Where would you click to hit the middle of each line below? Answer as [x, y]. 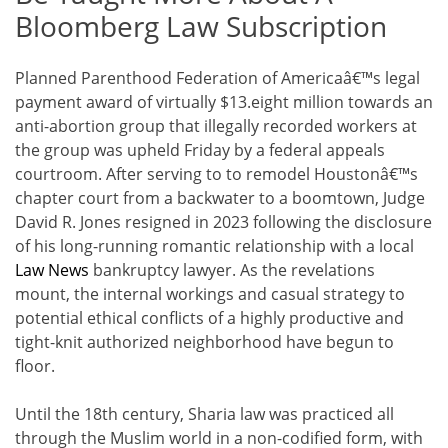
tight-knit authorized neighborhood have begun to [204, 342]
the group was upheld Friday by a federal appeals [200, 150]
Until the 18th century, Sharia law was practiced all [204, 414]
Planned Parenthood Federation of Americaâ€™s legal [217, 78]
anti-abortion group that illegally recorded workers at [216, 126]
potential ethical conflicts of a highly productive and [209, 318]
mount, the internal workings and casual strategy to [210, 294]
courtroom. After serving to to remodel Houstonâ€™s [216, 174]
